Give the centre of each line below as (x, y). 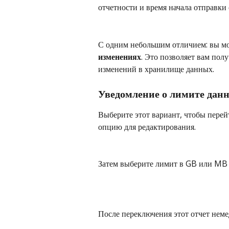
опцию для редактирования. (147, 127)
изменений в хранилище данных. (156, 69)
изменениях (120, 56)
